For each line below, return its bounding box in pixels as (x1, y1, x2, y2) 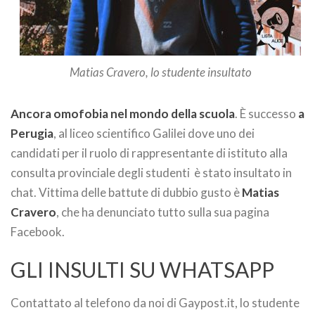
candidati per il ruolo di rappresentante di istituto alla (11, 146, 288, 160)
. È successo (235, 106, 298, 121)
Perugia (11, 126, 53, 141)
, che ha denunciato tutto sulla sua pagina (56, 205, 269, 219)
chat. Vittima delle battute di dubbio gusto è (11, 185, 242, 200)
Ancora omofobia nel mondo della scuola (11, 106, 235, 121)
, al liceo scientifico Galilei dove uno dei (53, 126, 255, 141)
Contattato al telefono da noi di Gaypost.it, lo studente (11, 295, 300, 310)
